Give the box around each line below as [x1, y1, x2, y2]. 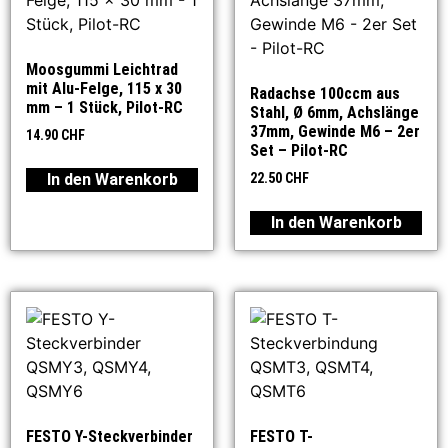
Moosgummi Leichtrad [26, 60, 178, 80]
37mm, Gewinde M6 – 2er [250, 122, 420, 142]
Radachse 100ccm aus [250, 84, 400, 104]
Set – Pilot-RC [250, 141, 348, 161]
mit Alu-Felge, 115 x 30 [26, 79, 182, 99]
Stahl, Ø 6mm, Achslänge [250, 103, 419, 123]
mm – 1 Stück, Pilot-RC [26, 98, 183, 118]
